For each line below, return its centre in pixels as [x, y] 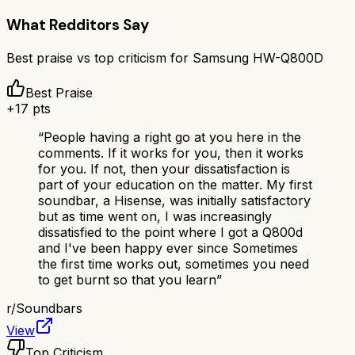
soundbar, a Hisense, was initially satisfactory [174, 200]
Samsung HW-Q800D [258, 57]
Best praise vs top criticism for [99, 57]
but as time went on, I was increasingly [155, 216]
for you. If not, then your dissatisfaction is [164, 168]
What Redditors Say [78, 25]
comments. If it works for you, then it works [171, 153]
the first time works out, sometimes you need [174, 263]
